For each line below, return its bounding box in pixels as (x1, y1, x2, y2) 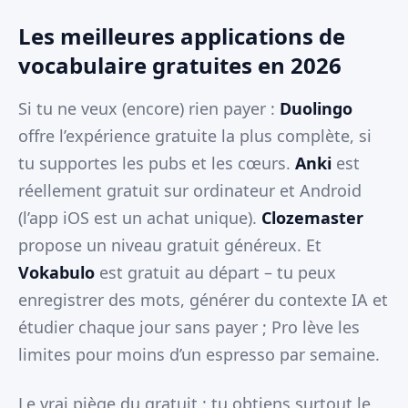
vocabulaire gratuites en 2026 (18, 50, 342, 81)
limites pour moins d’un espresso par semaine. (18, 343, 380, 366)
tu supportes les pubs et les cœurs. (18, 152, 295, 175)
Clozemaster (261, 207, 363, 229)
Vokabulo (18, 261, 95, 284)
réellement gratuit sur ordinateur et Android (18, 179, 362, 202)
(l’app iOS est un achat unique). (18, 207, 261, 229)
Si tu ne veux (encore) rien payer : (18, 97, 280, 120)
